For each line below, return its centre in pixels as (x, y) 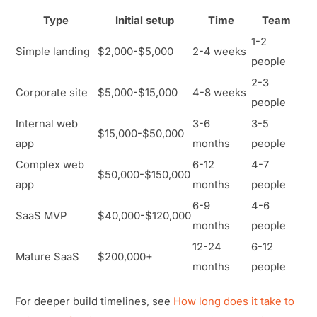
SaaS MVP (41, 216)
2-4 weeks (219, 52)
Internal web (47, 124)
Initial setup (144, 21)
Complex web (50, 165)
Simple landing (53, 52)
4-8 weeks (219, 93)
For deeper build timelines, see (94, 301)
